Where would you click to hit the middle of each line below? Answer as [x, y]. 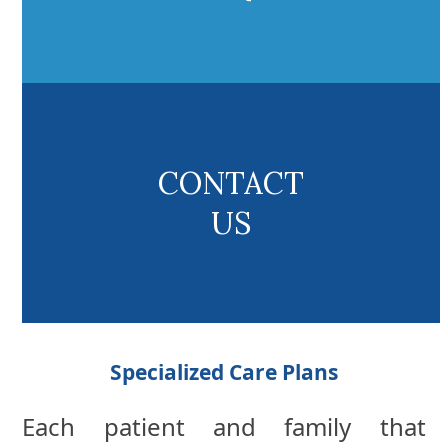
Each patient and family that [224, 427]
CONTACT [231, 183]
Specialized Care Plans [224, 372]
